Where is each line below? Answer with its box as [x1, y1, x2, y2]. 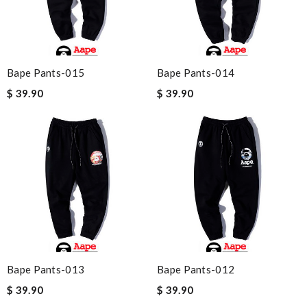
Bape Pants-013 [7, 262, 85, 275]
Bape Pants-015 [7, 66, 85, 79]
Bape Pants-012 [157, 262, 235, 275]
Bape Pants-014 [157, 66, 235, 79]
